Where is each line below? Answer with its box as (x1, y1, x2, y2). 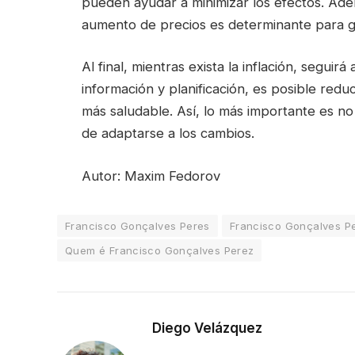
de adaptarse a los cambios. (82, 125, 254, 142)
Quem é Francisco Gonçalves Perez (65, 243, 254, 257)
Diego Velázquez (152, 319, 262, 336)
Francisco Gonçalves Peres (65, 219, 210, 232)
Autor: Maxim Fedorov (82, 167, 220, 184)
